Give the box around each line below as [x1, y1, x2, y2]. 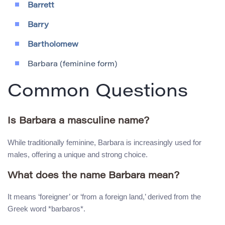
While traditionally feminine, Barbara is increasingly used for [8, 138, 201, 147]
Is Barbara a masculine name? [8, 117, 149, 127]
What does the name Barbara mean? [8, 171, 179, 181]
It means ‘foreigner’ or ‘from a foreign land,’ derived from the [8, 192, 201, 201]
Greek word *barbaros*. [8, 204, 85, 213]
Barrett [28, 2, 54, 10]
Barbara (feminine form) [28, 61, 118, 69]
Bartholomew [28, 41, 78, 49]
